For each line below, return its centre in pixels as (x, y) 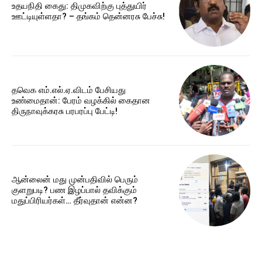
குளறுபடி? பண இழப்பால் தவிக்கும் (74, 190)
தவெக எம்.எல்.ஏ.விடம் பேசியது (69, 90)
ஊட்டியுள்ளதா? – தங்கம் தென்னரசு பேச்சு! (88, 16)
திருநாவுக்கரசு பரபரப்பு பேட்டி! (65, 111)
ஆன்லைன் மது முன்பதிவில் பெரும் (75, 180)
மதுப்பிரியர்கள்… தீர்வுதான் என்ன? (75, 201)
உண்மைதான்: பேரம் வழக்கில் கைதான (81, 100)
